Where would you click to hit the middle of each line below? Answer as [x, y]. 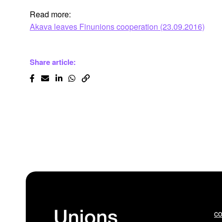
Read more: [50, 14]
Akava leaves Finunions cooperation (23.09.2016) [117, 27]
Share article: [53, 62]
